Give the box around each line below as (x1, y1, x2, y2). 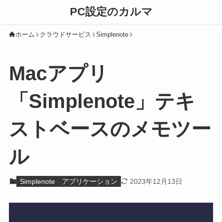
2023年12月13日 (130, 177, 183, 185)
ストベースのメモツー (8, 117, 211, 141)
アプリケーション (61, 177, 117, 185)
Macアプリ (8, 62, 108, 85)
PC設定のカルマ (69, 5, 153, 18)
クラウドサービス (39, 31, 91, 38)
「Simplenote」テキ (8, 90, 195, 113)
